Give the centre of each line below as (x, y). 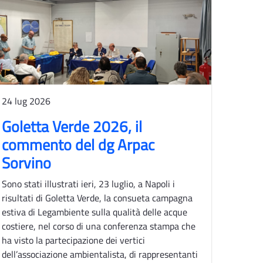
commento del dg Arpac (78, 144)
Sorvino (26, 163)
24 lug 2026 (26, 101)
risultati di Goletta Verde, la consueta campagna (97, 198)
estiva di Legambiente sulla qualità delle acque (94, 212)
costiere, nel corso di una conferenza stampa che (98, 226)
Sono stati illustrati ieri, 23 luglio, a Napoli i (88, 183)
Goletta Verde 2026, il (72, 126)
